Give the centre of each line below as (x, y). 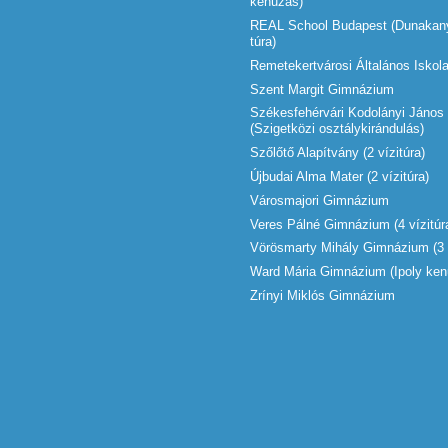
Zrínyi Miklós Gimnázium (322, 295)
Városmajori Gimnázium (319, 200)
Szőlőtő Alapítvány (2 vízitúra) (337, 153)
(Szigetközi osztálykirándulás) (337, 129)
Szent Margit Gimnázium (322, 89)
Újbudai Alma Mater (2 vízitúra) (339, 176)
